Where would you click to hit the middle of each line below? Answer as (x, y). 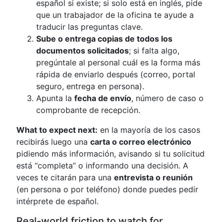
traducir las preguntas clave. (89, 27)
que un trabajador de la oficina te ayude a (115, 15)
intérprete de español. (57, 201)
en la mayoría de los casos (149, 130)
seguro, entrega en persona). (90, 86)
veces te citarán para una (65, 177)
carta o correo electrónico (141, 142)
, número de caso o (167, 98)
